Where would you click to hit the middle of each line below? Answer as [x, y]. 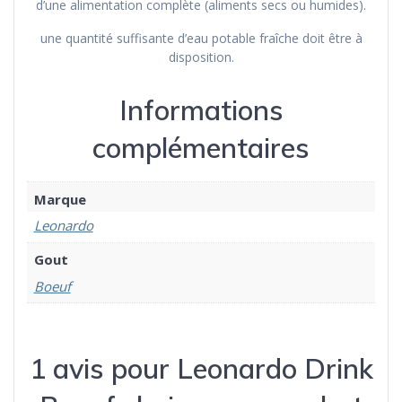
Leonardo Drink [275, 369]
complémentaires [201, 148]
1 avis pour [103, 369]
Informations [201, 110]
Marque [60, 199]
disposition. [201, 57]
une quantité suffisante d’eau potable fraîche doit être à [201, 39]
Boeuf [52, 286]
